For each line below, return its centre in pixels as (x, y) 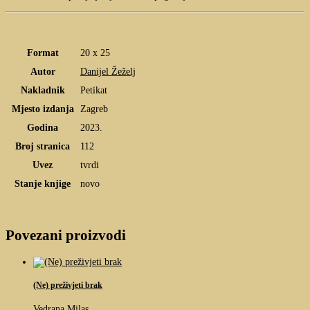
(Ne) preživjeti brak (68, 286)
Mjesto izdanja (43, 109)
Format (43, 53)
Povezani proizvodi (66, 236)
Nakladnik (43, 90)
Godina (43, 127)
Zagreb (94, 109)
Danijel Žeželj (108, 71)
